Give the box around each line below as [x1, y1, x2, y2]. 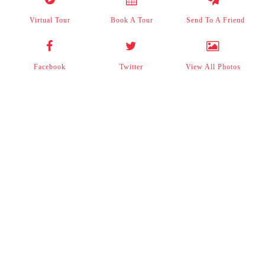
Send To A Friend [183, 16, 245, 24]
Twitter [119, 63, 143, 71]
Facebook [33, 63, 66, 71]
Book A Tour [110, 16, 153, 24]
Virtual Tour [30, 16, 71, 24]
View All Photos [185, 63, 241, 71]
